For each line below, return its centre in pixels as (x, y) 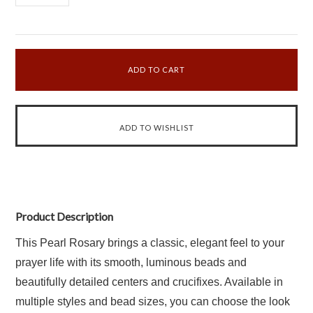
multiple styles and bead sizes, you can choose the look (153, 301)
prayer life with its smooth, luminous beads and (131, 262)
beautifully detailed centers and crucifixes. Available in (150, 282)
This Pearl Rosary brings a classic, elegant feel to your (150, 243)
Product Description (65, 216)
